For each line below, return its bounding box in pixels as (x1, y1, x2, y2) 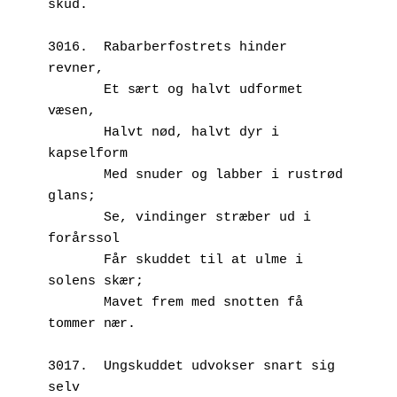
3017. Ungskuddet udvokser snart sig (48, 358, 335, 374)
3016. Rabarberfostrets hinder (48, 39, 287, 55)
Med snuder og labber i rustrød (48, 167, 104, 183)
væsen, (48, 103, 96, 119)
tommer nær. (48, 315, 136, 331)
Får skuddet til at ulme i (48, 252, 104, 268)
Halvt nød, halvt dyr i (48, 124, 104, 140)
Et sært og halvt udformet (48, 82, 104, 97)
